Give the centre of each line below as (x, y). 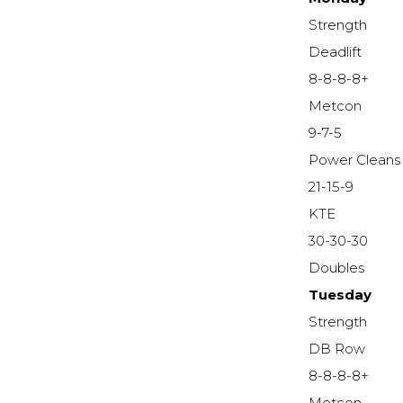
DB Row (337, 349)
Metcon (336, 107)
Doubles (339, 269)
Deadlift (336, 53)
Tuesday (340, 296)
